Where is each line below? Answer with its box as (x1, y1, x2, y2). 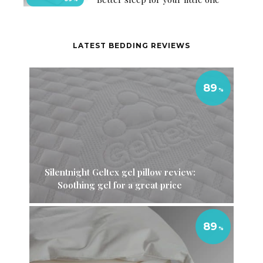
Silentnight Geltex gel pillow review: (44, 166, 195, 178)
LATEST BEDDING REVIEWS (73, 41, 190, 50)
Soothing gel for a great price (58, 179, 182, 191)
